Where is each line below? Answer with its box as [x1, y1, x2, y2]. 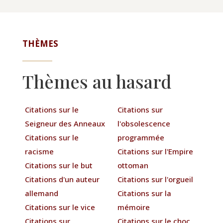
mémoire [117, 202, 150, 212]
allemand [24, 188, 58, 198]
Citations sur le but [24, 160, 93, 170]
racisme [24, 146, 54, 156]
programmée [117, 132, 165, 142]
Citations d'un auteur [24, 174, 100, 184]
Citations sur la [117, 188, 172, 198]
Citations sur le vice [24, 202, 95, 212]
